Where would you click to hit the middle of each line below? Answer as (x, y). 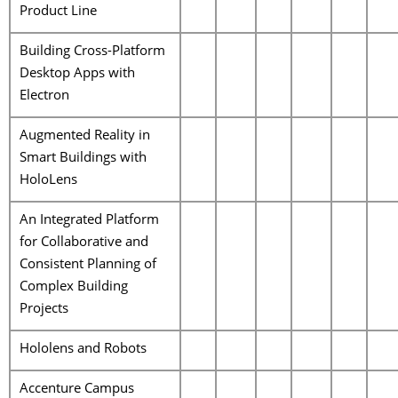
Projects (44, 310)
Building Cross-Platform (92, 52)
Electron (44, 96)
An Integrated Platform (89, 221)
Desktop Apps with (77, 74)
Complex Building (74, 287)
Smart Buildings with (83, 159)
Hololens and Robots (83, 350)
